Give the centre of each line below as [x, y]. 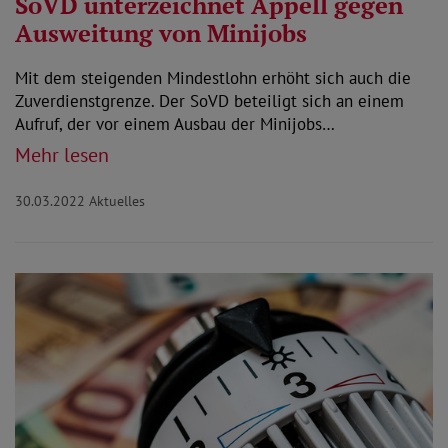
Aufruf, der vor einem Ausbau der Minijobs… [175, 124]
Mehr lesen [62, 155]
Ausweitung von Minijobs [161, 33]
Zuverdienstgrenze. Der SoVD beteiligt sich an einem [209, 101]
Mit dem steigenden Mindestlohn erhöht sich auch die [213, 78]
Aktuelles [117, 201]
